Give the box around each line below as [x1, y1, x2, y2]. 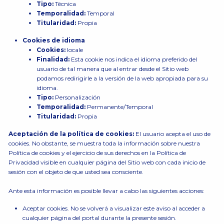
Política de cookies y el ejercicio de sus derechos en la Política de [8, 149, 186, 156]
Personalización [54, 93, 100, 101]
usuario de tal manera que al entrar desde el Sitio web [36, 65, 188, 72]
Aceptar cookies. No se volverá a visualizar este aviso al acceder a [22, 204, 205, 212]
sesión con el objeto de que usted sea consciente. [8, 168, 143, 175]
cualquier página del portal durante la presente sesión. [22, 214, 176, 221]
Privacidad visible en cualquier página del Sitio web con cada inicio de [8, 158, 205, 166]
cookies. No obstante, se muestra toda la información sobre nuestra [8, 139, 200, 147]
